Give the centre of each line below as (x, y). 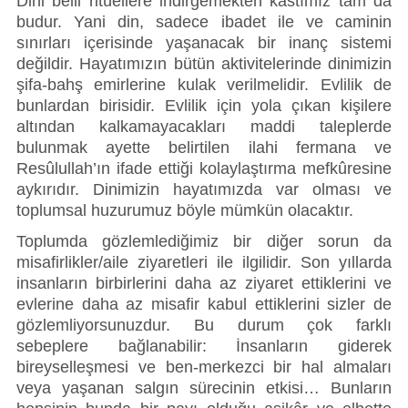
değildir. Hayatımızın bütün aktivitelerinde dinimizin (204, 63)
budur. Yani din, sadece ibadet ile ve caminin (204, 21)
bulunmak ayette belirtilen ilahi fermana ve (204, 147)
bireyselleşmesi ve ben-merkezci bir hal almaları (204, 367)
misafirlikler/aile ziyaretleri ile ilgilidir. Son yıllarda (204, 262)
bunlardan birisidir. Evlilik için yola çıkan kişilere (204, 105)
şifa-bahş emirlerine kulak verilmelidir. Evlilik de (204, 84)
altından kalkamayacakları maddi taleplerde (204, 126)
